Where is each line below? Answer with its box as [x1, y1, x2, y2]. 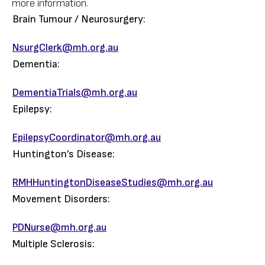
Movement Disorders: [12, 193, 110, 205]
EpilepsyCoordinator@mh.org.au [12, 131, 161, 144]
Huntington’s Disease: [12, 148, 115, 160]
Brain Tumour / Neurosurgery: [12, 13, 146, 25]
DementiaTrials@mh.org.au [12, 86, 137, 99]
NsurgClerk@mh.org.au [12, 41, 118, 54]
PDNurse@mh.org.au [12, 221, 106, 234]
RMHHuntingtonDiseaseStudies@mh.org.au [12, 176, 213, 189]
